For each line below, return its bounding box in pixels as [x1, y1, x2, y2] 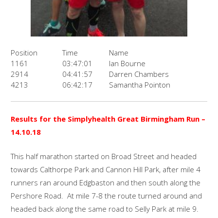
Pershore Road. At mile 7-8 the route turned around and [11, 190, 202, 200]
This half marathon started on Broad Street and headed [11, 151, 197, 161]
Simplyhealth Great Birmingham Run [68, 114, 202, 124]
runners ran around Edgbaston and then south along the [11, 177, 201, 187]
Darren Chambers [109, 69, 169, 79]
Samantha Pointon [109, 80, 171, 90]
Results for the [11, 114, 68, 124]
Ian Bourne [109, 58, 146, 69]
